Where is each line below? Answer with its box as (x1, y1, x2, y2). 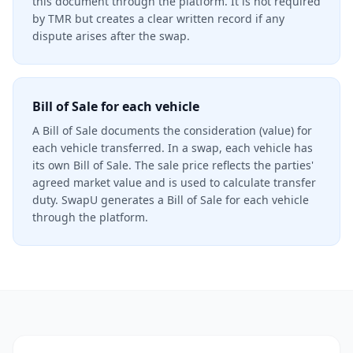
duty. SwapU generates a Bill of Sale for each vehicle (32, 192, 309, 207)
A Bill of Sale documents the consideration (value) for (32, 123, 312, 138)
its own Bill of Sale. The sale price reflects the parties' (32, 158, 314, 173)
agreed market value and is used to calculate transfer (32, 175, 316, 190)
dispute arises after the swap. (32, 28, 190, 43)
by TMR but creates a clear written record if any (32, 11, 284, 26)
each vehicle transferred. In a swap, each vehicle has (32, 140, 313, 155)
